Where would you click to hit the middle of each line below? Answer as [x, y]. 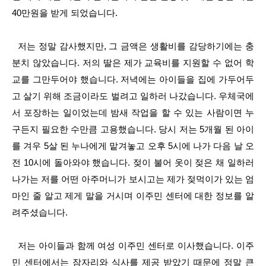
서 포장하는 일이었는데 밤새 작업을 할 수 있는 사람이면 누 [133, 113]
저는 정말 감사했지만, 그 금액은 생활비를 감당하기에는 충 [133, 46]
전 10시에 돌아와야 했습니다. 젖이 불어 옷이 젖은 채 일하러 [133, 162]
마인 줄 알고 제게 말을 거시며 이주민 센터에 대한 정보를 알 [133, 196]
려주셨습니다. [41, 212]
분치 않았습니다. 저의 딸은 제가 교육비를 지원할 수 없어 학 [133, 63]
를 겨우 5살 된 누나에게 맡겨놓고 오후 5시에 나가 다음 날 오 [133, 146]
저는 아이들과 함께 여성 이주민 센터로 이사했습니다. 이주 [133, 246]
